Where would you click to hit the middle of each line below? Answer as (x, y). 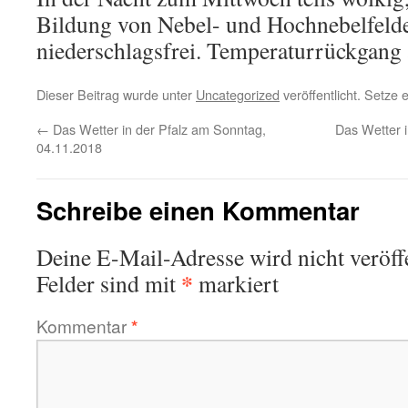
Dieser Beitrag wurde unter (116, 94)
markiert (236, 283)
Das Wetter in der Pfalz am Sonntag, (158, 129)
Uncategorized (238, 94)
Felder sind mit (109, 283)
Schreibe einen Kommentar (198, 210)
